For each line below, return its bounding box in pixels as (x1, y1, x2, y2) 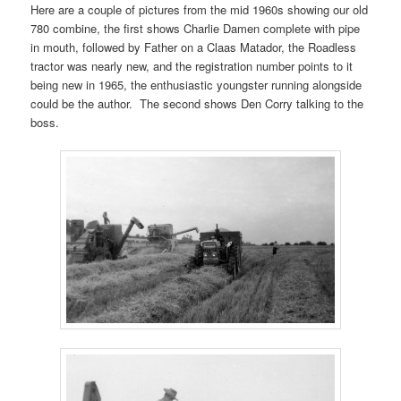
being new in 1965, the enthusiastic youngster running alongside (30, 75, 363, 93)
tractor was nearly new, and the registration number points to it (30, 56, 354, 74)
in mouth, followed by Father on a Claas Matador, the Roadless (30, 38, 357, 55)
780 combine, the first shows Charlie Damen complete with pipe (30, 19, 361, 37)
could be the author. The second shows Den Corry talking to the (30, 94, 364, 112)
